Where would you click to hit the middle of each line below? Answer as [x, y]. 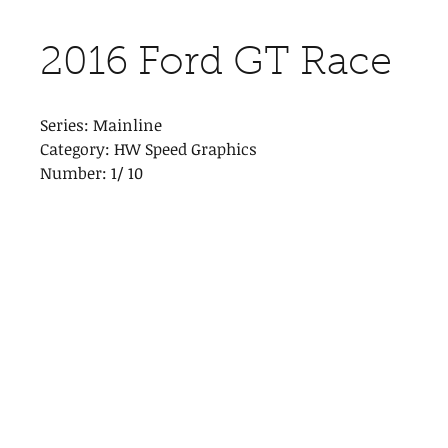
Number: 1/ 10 [91, 173]
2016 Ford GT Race [216, 64]
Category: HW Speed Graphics [148, 149]
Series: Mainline [101, 125]
